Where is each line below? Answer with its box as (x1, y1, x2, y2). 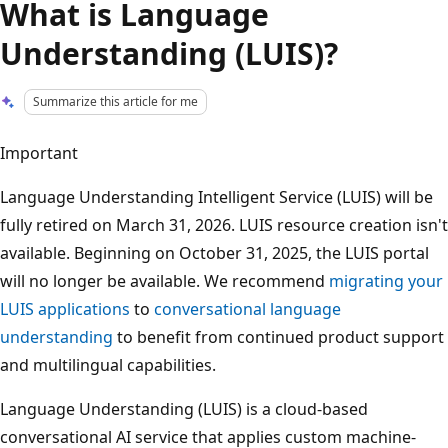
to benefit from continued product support (113, 325, 444, 348)
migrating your (329, 269, 443, 292)
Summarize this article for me (33, 93, 199, 110)
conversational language (154, 297, 341, 320)
